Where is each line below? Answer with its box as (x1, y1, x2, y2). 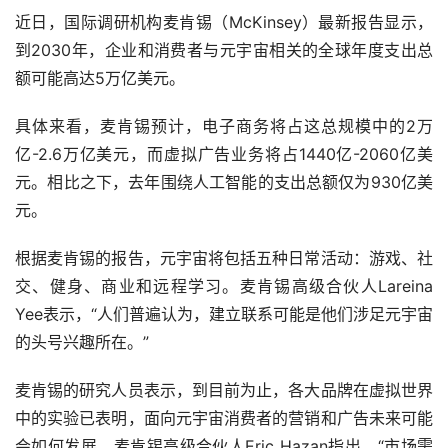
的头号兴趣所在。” (15, 332, 149, 353)
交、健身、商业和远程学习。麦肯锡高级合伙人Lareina (15, 276, 433, 297)
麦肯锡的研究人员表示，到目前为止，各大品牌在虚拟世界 (15, 380, 433, 401)
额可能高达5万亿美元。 (15, 68, 185, 89)
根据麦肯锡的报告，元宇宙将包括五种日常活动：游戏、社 (15, 248, 433, 269)
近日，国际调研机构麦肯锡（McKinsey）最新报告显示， (15, 12, 433, 33)
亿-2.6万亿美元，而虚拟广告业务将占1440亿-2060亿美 (15, 144, 433, 165)
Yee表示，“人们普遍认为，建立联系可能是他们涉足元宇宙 (15, 304, 433, 325)
